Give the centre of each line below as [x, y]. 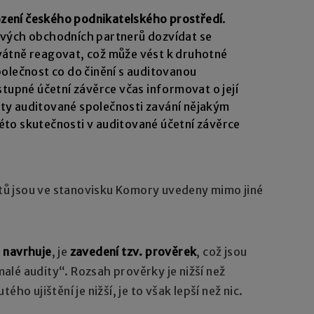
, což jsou [222, 252]
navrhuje [27, 252]
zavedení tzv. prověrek [133, 252]
